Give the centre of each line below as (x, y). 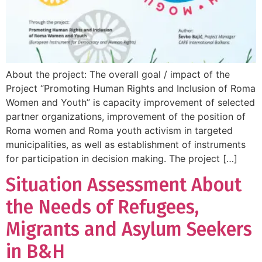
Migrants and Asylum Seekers (129, 229)
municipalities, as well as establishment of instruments (126, 144)
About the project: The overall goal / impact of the (118, 74)
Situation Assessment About (124, 185)
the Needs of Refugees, (102, 207)
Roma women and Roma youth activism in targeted (119, 130)
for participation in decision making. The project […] (122, 158)
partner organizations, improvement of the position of (126, 116)
